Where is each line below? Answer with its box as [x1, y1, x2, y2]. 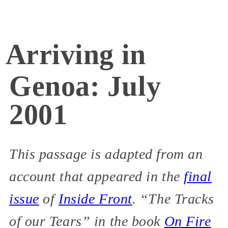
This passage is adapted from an [9, 146, 203, 162]
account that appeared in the [9, 168, 184, 185]
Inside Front [59, 191, 132, 207]
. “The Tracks [132, 191, 214, 207]
